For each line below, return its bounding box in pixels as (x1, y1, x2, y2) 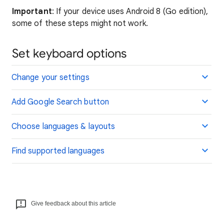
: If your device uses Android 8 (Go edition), (51, 6, 208, 16)
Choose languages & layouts (11, 121, 115, 131)
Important (12, 6, 52, 16)
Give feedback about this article (31, 200, 116, 207)
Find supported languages (11, 146, 104, 156)
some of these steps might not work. (12, 18, 148, 28)
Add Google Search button (11, 97, 109, 107)
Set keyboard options (12, 46, 126, 61)
